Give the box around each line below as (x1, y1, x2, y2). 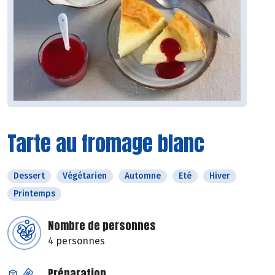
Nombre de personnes (48, 217, 156, 234)
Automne (125, 171, 161, 182)
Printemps (14, 188, 55, 199)
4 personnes (48, 235, 105, 247)
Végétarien (63, 171, 107, 182)
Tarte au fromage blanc (7, 128, 204, 160)
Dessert (14, 171, 45, 182)
